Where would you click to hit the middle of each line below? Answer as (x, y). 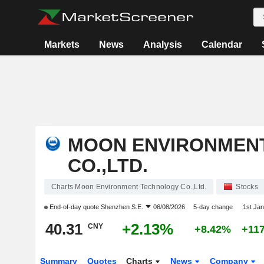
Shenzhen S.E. (122, 207)
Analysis (163, 44)
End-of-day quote (74, 207)
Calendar (222, 44)
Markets (62, 44)
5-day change (213, 207)
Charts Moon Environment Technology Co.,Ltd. (129, 187)
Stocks (247, 187)
